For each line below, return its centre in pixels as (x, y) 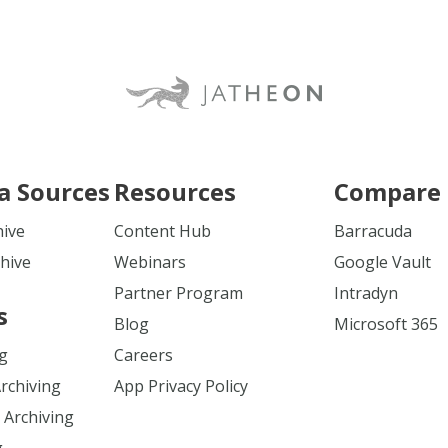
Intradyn (366, 293)
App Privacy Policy (181, 386)
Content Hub (162, 231)
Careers (143, 355)
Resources (175, 191)
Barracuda (373, 231)
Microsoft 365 (386, 324)
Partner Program (178, 293)
